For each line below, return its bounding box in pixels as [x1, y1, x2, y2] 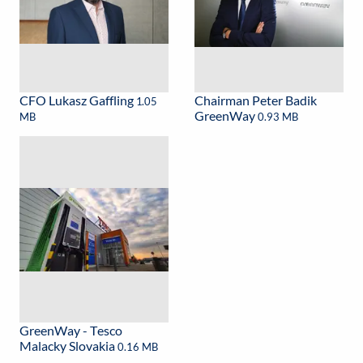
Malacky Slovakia [19, 338, 117, 354]
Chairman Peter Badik [194, 92, 317, 109]
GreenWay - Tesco [19, 322, 122, 339]
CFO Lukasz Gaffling [19, 92, 136, 109]
